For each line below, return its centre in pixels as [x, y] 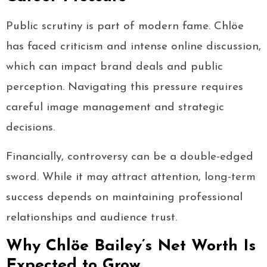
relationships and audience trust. [91, 218]
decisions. [30, 128]
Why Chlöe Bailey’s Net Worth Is [131, 247]
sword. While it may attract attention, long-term [131, 178]
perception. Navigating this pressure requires [125, 88]
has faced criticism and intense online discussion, [133, 47]
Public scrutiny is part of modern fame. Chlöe [125, 27]
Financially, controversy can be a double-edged [130, 157]
